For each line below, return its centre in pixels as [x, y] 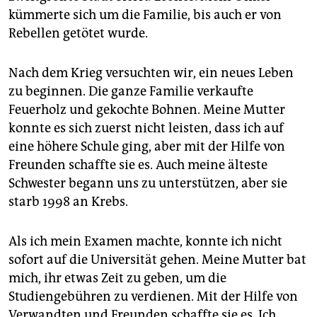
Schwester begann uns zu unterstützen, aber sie [148, 184]
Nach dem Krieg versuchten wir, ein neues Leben [151, 73]
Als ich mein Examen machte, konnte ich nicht [145, 242]
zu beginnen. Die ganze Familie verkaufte [131, 92]
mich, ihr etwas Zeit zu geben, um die [117, 278]
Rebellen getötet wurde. [78, 34]
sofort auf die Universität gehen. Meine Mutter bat [157, 260]
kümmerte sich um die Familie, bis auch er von [145, 15]
